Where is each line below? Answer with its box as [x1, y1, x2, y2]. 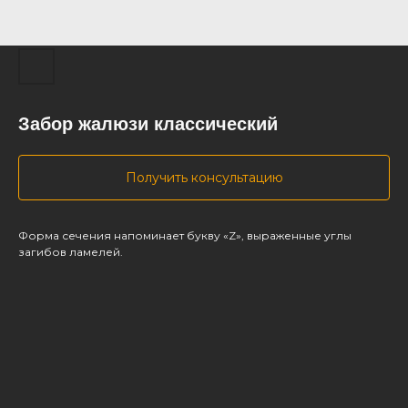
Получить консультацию [125, 169, 283, 186]
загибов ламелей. [18, 245, 123, 259]
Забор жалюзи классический [18, 114, 278, 134]
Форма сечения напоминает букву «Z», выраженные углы [18, 229, 352, 242]
